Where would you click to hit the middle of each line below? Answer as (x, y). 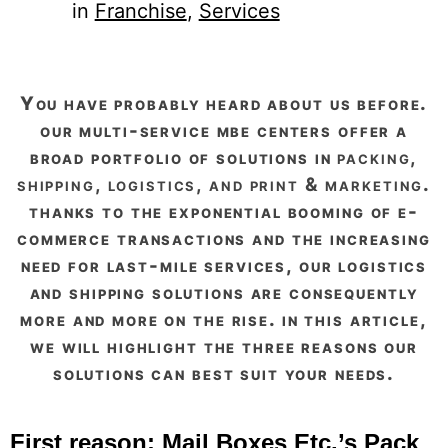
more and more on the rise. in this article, (224, 319)
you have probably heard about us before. (27, 103)
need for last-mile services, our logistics (224, 265)
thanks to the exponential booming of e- (224, 211)
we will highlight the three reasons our (224, 346)
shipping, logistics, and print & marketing (220, 184)
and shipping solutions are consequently (224, 292)
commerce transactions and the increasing (224, 238)
